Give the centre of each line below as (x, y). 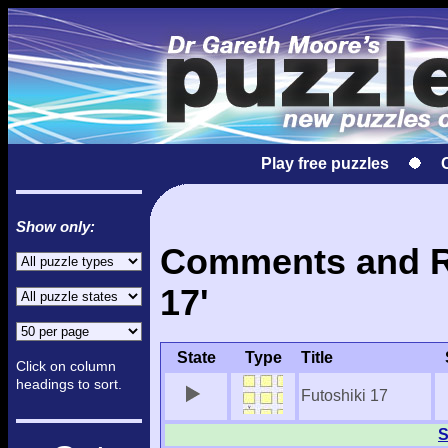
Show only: (55, 226)
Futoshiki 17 (344, 396)
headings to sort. (69, 384)
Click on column (66, 366)
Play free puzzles (325, 163)
